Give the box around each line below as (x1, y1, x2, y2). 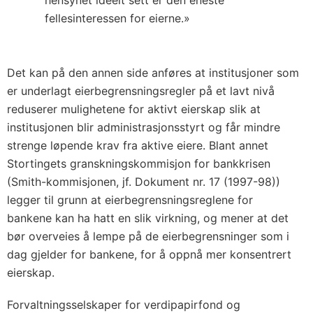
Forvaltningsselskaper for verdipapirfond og (7, 298, 240, 312)
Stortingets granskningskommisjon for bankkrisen (7, 156, 270, 170)
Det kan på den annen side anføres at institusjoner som (7, 66, 299, 80)
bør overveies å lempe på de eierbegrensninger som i (7, 229, 289, 243)
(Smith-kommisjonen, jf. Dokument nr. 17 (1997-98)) (7, 175, 280, 189)
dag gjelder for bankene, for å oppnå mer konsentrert (7, 247, 291, 261)
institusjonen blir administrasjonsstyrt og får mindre (7, 120, 280, 134)
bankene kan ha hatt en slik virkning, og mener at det (7, 211, 289, 225)
